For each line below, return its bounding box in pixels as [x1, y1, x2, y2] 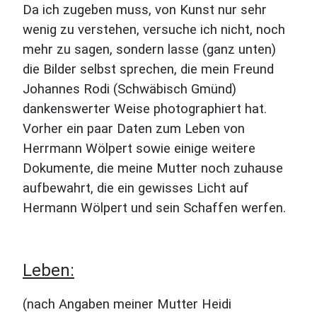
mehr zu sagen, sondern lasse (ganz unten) [23, 42, 276, 57]
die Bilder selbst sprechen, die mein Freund [23, 62, 274, 77]
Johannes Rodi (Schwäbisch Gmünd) [23, 81, 236, 97]
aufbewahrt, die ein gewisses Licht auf [23, 180, 249, 196]
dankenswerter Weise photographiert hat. [23, 101, 267, 117]
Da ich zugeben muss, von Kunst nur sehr [23, 2, 267, 18]
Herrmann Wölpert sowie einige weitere [23, 141, 255, 156]
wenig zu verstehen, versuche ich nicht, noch [23, 22, 285, 38]
